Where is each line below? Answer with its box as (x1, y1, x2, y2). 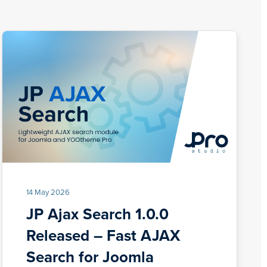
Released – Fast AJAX (26, 224, 181, 247)
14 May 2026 (26, 187, 70, 198)
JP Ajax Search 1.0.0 (26, 203, 169, 226)
